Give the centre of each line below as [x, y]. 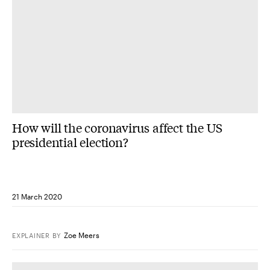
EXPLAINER [31, 235]
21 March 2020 [37, 196]
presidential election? [70, 142]
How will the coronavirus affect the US [117, 127]
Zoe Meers [82, 235]
